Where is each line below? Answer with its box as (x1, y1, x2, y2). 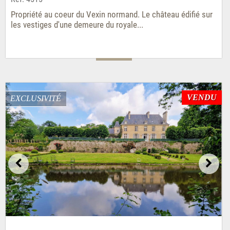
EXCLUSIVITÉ (10, 93, 61, 103)
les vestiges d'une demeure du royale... (10, 19, 143, 30)
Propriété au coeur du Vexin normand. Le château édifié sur (10, 9, 213, 20)
